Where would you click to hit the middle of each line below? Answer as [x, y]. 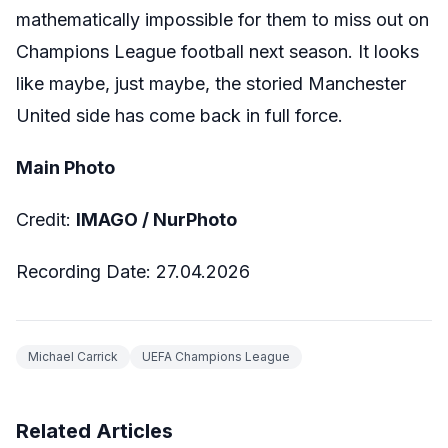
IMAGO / [112, 219]
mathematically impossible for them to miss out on [222, 19]
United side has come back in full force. [179, 115]
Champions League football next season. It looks [217, 51]
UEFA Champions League [216, 356]
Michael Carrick [73, 356]
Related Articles [94, 430]
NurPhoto [195, 219]
